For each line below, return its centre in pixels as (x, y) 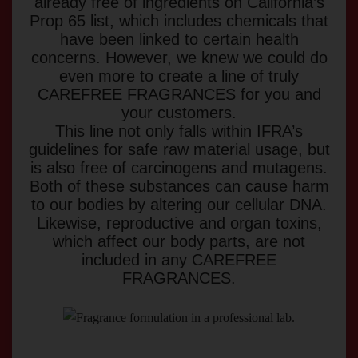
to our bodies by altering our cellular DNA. (179, 205)
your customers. (179, 113)
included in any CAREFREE (179, 260)
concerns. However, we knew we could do (179, 58)
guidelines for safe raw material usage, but (179, 149)
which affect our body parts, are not (179, 241)
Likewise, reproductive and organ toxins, (179, 223)
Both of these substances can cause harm (179, 186)
